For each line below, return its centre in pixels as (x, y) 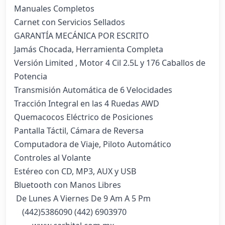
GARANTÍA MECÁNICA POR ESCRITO (82, 36)
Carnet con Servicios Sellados (70, 22)
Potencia (31, 76)
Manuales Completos (54, 9)
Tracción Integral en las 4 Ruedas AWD (87, 103)
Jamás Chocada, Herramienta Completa (89, 49)
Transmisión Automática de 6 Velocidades (93, 90)
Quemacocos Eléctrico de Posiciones (84, 117)
